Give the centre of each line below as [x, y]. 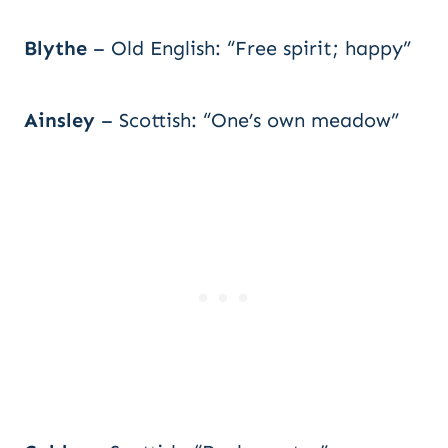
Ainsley [59, 120]
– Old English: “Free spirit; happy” [249, 48]
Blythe [55, 48]
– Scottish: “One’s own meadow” [247, 120]
